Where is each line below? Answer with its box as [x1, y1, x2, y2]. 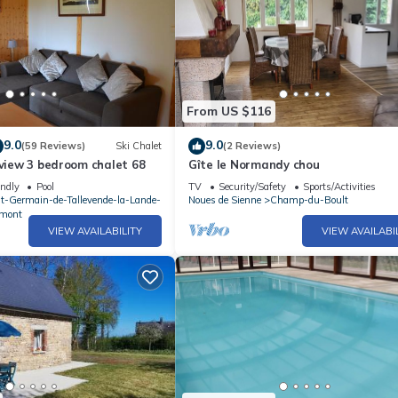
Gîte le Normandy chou [188, 156, 320, 171]
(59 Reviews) [20, 139, 85, 153]
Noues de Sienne [188, 193, 261, 206]
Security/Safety [219, 179, 286, 193]
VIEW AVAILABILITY [48, 224, 142, 237]
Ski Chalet [115, 139, 162, 153]
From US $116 [187, 103, 271, 120]
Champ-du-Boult [270, 193, 348, 206]
